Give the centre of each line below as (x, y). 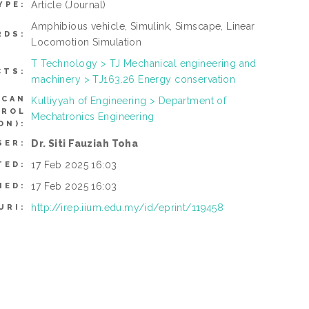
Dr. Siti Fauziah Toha (85, 144)
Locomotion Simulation (87, 42)
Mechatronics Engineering (93, 117)
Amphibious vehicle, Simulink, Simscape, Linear (143, 27)
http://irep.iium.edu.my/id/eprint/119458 (128, 208)
